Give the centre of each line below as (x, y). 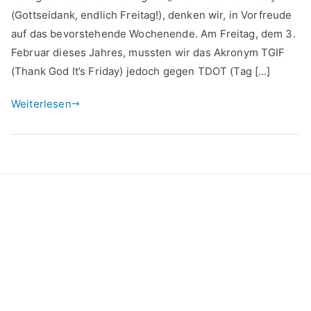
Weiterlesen (41, 104)
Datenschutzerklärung (62, 242)
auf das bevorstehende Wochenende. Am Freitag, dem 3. (153, 34)
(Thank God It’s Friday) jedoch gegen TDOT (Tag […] (141, 72)
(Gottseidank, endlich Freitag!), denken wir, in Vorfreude (152, 15)
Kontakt (29, 225)
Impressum (37, 260)
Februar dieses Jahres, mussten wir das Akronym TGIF (148, 53)
